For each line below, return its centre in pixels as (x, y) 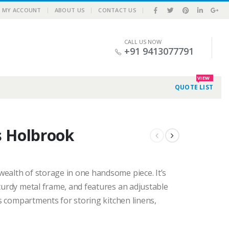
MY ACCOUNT (21, 10)
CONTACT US (118, 10)
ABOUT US (70, 10)
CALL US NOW (143, 41)
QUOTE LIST (194, 87)
